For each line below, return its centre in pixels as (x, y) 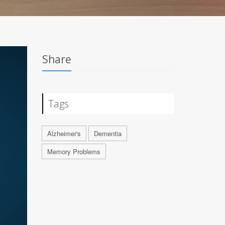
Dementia (107, 133)
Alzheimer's (64, 133)
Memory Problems (74, 151)
